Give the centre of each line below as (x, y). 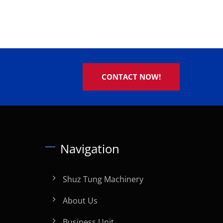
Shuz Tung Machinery (103, 179)
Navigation (90, 149)
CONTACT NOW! (131, 77)
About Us (80, 201)
